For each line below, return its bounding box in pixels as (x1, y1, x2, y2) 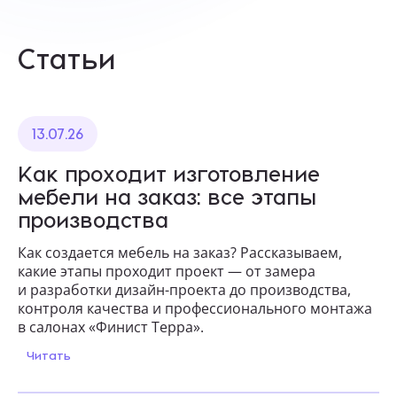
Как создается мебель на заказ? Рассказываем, (18, 243, 342, 263)
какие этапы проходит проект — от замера (18, 261, 315, 282)
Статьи (18, 41, 116, 75)
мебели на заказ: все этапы (18, 183, 316, 210)
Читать (27, 347, 74, 363)
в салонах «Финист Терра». (18, 317, 204, 338)
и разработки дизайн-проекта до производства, (18, 280, 351, 300)
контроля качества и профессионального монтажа (18, 299, 372, 319)
